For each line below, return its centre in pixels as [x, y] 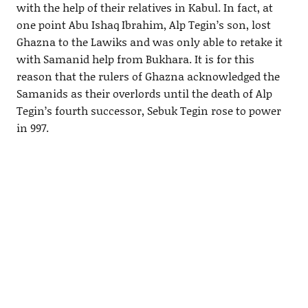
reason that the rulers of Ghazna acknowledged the [148, 76]
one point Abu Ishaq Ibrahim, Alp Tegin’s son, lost [143, 25]
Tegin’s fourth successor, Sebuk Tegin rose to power [148, 111]
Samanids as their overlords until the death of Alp [144, 93]
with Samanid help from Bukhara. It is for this [135, 59]
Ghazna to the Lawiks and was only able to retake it [149, 42]
